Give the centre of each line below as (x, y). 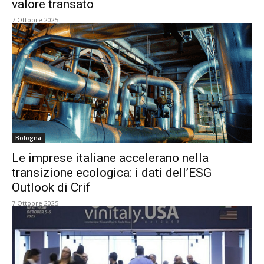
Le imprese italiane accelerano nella (110, 158)
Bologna (28, 138)
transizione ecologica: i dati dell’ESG (112, 173)
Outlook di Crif (51, 187)
